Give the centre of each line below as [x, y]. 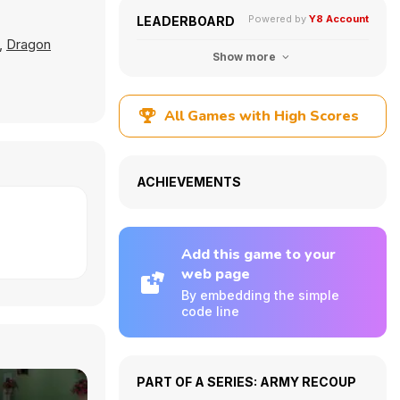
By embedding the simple [260, 295]
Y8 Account [339, 19]
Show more [245, 57]
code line [210, 311]
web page [216, 274]
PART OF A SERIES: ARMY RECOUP [246, 382]
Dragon [29, 44]
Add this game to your [258, 254]
